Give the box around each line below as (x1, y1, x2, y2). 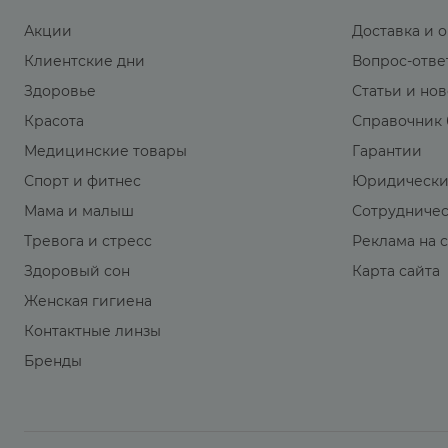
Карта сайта (352, 261, 441, 280)
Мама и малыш (24, 201, 134, 220)
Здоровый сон (24, 261, 130, 280)
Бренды (24, 351, 82, 370)
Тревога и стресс (24, 231, 152, 250)
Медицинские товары (24, 141, 187, 160)
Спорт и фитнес (24, 171, 141, 190)
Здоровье (24, 81, 96, 100)
